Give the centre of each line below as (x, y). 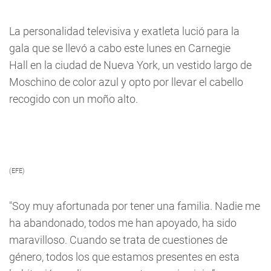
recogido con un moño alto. (73, 99)
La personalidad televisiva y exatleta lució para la (124, 31)
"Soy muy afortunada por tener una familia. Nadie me (135, 206)
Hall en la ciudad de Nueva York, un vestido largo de (130, 65)
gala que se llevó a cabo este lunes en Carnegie (120, 48)
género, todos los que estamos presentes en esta (124, 257)
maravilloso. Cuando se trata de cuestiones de (118, 240)
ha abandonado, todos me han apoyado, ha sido (123, 223)
